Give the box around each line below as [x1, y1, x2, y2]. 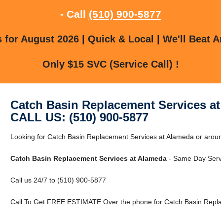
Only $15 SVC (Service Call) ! [42, 58, 179, 70]
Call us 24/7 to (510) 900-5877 [10, 176, 106, 184]
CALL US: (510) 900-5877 [10, 110, 148, 124]
